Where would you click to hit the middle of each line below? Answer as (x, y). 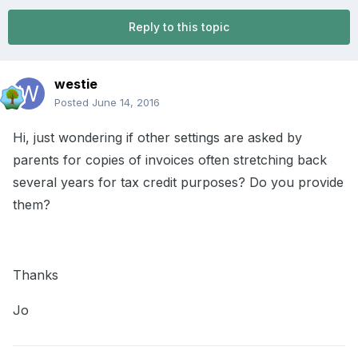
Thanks (36, 275)
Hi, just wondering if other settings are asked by (157, 138)
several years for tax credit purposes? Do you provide (178, 183)
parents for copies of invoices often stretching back (170, 160)
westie (76, 84)
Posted (73, 103)
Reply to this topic (179, 27)
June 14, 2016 (126, 103)
